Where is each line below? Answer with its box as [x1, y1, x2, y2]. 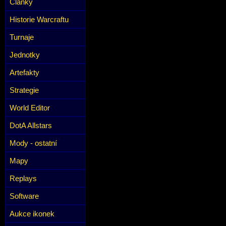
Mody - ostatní [10, 139, 57, 147]
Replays [10, 174, 37, 183]
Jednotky [10, 50, 40, 59]
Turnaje [10, 33, 34, 41]
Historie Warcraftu [10, 15, 69, 24]
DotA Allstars [10, 121, 52, 130]
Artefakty [10, 68, 39, 77]
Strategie [10, 86, 39, 94]
